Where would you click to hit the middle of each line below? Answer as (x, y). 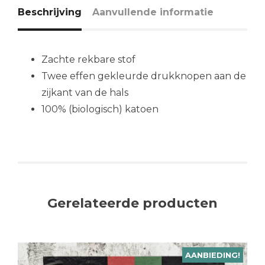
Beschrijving (50, 12)
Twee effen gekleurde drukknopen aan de (144, 76)
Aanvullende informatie (153, 12)
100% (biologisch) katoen (100, 109)
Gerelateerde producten (132, 203)
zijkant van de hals (85, 93)
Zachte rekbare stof (88, 60)
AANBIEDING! (212, 255)
